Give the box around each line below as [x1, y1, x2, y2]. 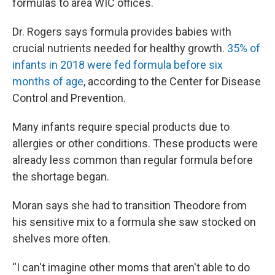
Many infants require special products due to [12, 120, 230, 133]
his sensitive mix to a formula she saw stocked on [12, 215, 256, 228]
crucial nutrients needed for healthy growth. [12, 42, 227, 55]
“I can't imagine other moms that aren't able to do [12, 261, 250, 274]
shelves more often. [12, 232, 110, 245]
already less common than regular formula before [12, 153, 253, 166]
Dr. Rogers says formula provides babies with [12, 25, 231, 38]
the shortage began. [12, 170, 109, 183]
